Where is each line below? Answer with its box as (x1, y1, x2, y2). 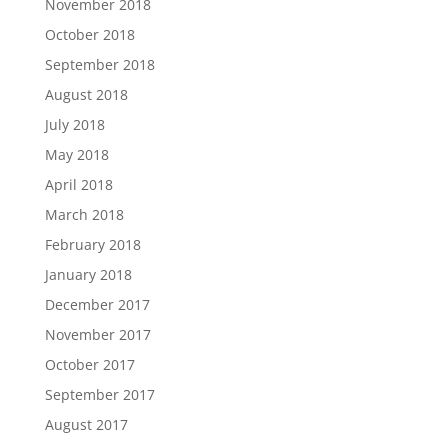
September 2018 (44, 54, 155, 74)
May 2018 (44, 144, 109, 164)
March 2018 (44, 204, 124, 224)
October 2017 (44, 354, 135, 374)
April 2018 (44, 174, 113, 194)
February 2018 (44, 234, 141, 254)
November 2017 (44, 324, 151, 344)
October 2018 (44, 24, 135, 44)
